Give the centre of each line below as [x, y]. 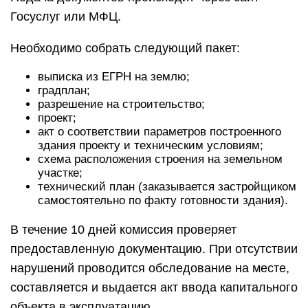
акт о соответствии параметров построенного [159, 132]
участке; [60, 173]
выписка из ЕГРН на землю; [114, 77]
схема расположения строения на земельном [160, 159]
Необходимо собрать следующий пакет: [125, 48]
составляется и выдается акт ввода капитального [154, 287]
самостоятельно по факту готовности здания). [163, 200]
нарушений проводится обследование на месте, [150, 268]
